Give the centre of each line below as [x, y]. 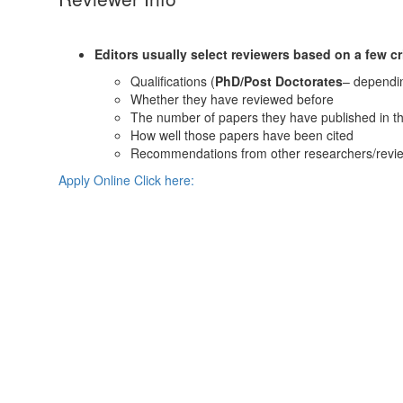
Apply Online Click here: [126, 180]
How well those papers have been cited [242, 135]
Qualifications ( [173, 81]
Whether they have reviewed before [232, 99]
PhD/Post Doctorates [279, 81]
